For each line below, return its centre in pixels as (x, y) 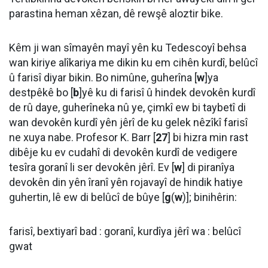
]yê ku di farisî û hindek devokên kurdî (167, 92)
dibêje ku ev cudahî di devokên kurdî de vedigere (123, 152)
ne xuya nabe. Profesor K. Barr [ (82, 137)
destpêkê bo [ (41, 92)
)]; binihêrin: (210, 197)
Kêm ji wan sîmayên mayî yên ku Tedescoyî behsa (128, 48)
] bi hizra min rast (208, 137)
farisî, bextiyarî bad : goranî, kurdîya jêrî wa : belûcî (125, 231)
